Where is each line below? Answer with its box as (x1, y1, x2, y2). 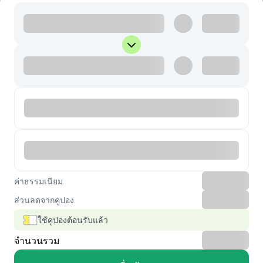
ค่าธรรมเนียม (14, 174, 63, 187)
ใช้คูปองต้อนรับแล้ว (38, 214, 108, 225)
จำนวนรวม (14, 233, 60, 247)
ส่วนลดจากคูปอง (14, 193, 74, 205)
